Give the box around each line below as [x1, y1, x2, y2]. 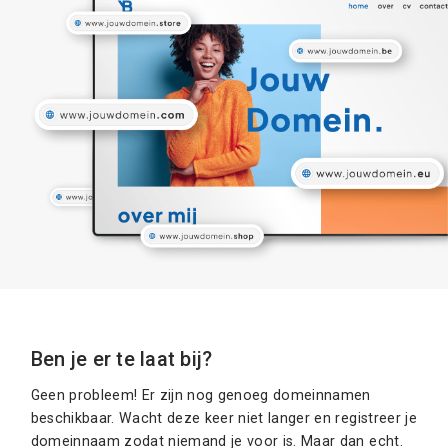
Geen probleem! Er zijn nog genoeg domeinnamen [30, 386, 371, 403]
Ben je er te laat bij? [30, 347, 213, 371]
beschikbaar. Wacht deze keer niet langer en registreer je [30, 409, 417, 426]
